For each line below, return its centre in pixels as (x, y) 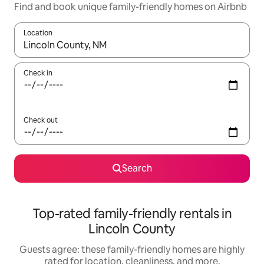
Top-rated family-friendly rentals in (132, 214)
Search (137, 168)
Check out (41, 120)
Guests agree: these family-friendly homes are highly (132, 250)
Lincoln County (132, 229)
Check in (38, 73)
